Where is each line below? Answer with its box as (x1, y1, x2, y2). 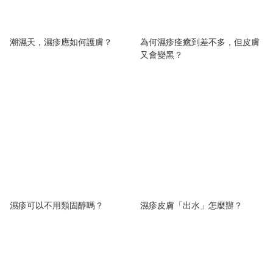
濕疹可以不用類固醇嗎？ (10, 200, 104, 210)
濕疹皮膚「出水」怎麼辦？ (140, 200, 243, 210)
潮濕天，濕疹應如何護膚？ (10, 37, 112, 47)
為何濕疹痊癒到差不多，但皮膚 (140, 37, 260, 47)
